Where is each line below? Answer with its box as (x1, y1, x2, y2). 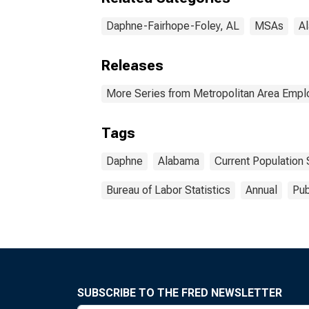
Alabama (158, 154, 199, 168)
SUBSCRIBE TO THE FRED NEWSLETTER (77, 286, 282, 299)
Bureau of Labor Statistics (106, 183, 230, 197)
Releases (101, 57, 163, 74)
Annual (246, 183, 277, 197)
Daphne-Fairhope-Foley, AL (106, 19, 239, 32)
